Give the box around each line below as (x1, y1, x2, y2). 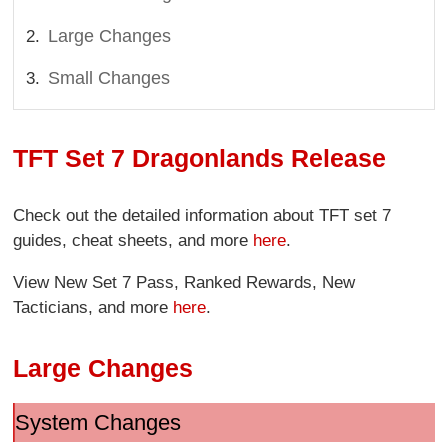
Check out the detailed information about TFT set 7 (13, 205, 392, 225)
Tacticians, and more (13, 297, 174, 317)
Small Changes (48, 68, 171, 89)
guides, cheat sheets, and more (13, 230, 254, 250)
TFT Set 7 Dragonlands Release (13, 144, 387, 173)
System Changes (14, 410, 181, 436)
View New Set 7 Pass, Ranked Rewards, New (13, 272, 356, 292)
